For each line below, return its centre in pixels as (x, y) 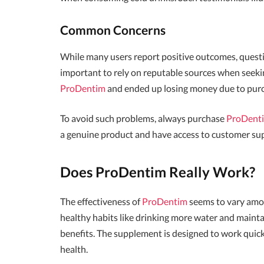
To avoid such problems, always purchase (143, 118)
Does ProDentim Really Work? (158, 171)
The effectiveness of (101, 201)
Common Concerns (113, 30)
